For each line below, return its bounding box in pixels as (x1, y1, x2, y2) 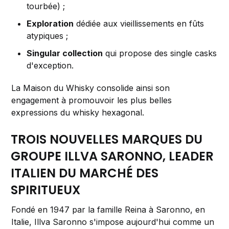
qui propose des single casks (103, 48, 217, 59)
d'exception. (27, 60, 74, 71)
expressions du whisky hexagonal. (11, 107, 145, 118)
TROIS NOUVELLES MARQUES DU (11, 131, 203, 148)
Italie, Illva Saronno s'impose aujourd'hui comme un (11, 217, 215, 227)
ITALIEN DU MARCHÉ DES (11, 165, 159, 182)
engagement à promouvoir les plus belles (11, 95, 172, 106)
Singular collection (27, 48, 103, 59)
